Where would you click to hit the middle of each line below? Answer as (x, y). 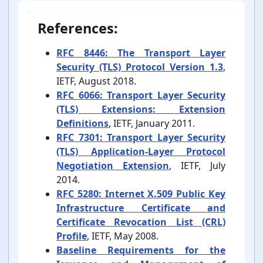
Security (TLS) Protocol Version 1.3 (140, 67)
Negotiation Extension (113, 166)
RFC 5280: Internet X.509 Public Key (141, 194)
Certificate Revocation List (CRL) (141, 222)
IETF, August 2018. (96, 81)
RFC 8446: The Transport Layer (141, 53)
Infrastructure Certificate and (141, 208)
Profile (72, 236)
